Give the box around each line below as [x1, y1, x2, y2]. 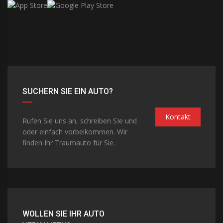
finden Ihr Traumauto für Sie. [22, 138, 115, 148]
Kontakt [165, 112, 191, 122]
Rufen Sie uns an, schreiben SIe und [22, 116, 137, 126]
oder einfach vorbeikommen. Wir [22, 127, 127, 137]
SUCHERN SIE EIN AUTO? [22, 87, 113, 97]
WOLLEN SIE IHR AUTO [22, 209, 105, 219]
